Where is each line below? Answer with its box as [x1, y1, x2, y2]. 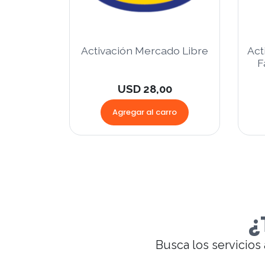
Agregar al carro [112, 106, 177, 118]
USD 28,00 [117, 82, 172, 96]
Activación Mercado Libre [81, 44, 208, 57]
